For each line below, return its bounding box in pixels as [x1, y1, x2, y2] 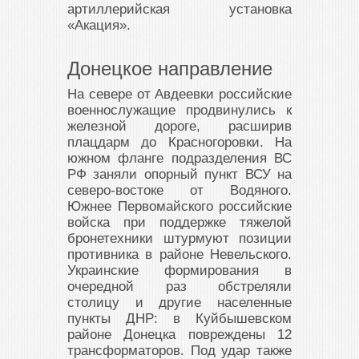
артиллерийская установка [67, 2, 292, 18]
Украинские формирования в [67, 263, 292, 279]
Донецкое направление [67, 58, 272, 80]
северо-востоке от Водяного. [67, 183, 292, 199]
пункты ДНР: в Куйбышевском [67, 311, 292, 327]
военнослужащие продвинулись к [67, 103, 292, 119]
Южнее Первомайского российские [67, 199, 292, 215]
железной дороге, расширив [67, 119, 292, 135]
